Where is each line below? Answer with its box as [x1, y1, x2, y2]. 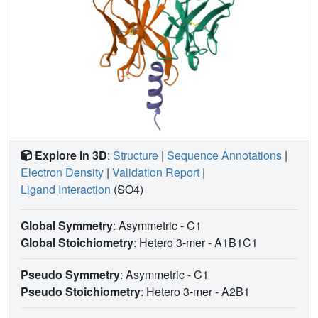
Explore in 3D [35, 146, 107, 163]
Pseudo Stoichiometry [21, 283, 141, 300]
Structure [113, 146, 158, 163]
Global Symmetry [21, 216, 113, 234]
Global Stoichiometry [21, 234, 133, 251]
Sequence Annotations [167, 146, 282, 163]
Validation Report [112, 163, 199, 180]
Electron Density [21, 163, 104, 180]
